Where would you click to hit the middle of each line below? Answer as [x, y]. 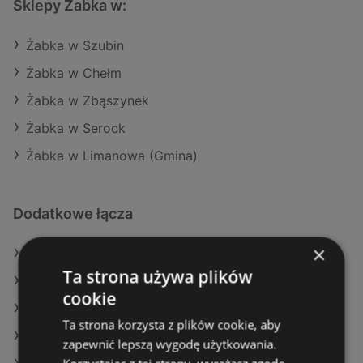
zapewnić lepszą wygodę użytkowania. [170, 344]
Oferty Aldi [60, 282]
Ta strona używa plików [158, 276]
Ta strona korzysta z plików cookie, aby [172, 324]
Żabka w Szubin [75, 46]
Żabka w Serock [76, 128]
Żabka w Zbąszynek [88, 101]
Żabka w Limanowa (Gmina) [112, 156]
